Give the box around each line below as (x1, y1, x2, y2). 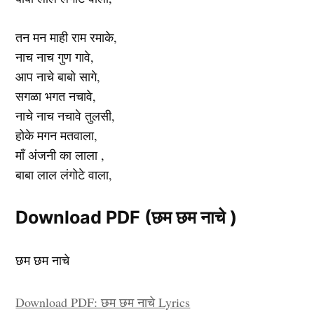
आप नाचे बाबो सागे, (15, 67, 101, 85)
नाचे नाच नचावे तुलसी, (15, 107, 116, 124)
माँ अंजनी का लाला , (15, 146, 105, 163)
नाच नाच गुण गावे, (15, 48, 95, 65)
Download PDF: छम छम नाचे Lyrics (15, 293, 191, 310)
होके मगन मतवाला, (15, 126, 98, 144)
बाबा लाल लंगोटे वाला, (15, 165, 113, 183)
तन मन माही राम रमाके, (15, 28, 118, 46)
